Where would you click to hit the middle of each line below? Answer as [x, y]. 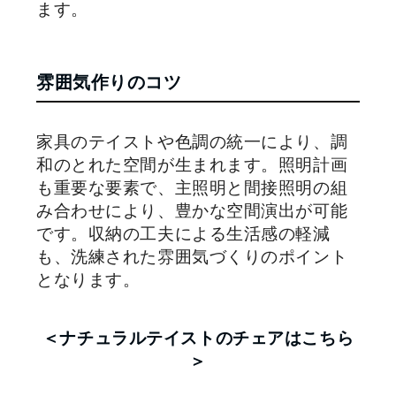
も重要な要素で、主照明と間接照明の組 [192, 187]
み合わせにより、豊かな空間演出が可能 [192, 210]
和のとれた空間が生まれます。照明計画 [192, 164]
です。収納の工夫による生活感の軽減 [183, 233]
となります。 [88, 279]
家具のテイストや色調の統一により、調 [192, 141]
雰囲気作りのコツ [109, 82]
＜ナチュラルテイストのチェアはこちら [198, 338]
